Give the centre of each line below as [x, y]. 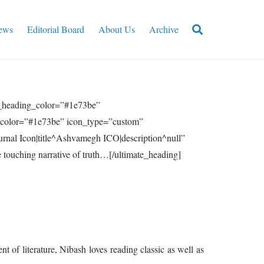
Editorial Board [56, 29]
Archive [164, 29]
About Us [117, 29]
